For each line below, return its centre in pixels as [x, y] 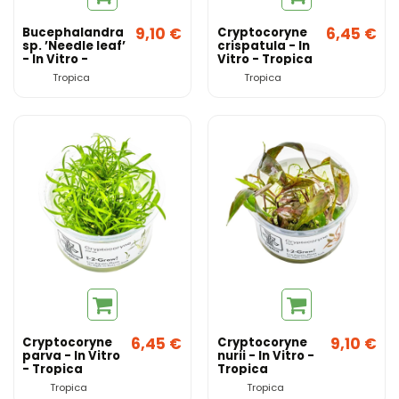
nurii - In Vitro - [265, 355]
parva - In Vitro [72, 355]
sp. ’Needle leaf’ [74, 46]
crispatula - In [263, 46]
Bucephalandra [73, 33]
